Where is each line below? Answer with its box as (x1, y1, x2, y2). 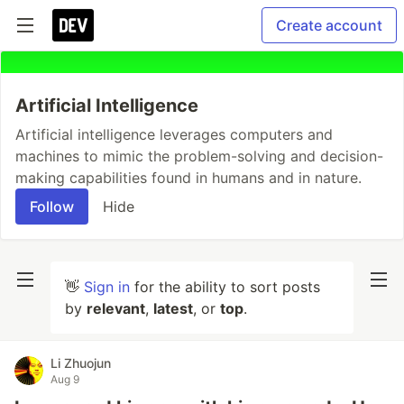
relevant (87, 299, 145, 317)
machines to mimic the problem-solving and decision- (15, 147, 383, 165)
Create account (276, 16, 382, 34)
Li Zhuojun (50, 355, 111, 371)
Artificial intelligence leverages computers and (15, 125, 333, 143)
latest (153, 299, 193, 317)
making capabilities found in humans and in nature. (15, 169, 362, 187)
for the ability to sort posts (130, 278, 320, 296)
